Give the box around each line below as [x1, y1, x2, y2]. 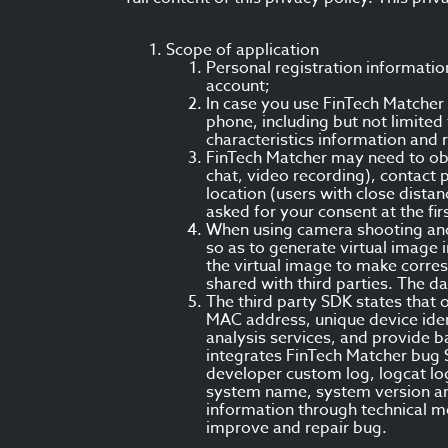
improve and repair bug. [206, 416, 387, 440]
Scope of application [166, 38, 319, 62]
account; [206, 74, 270, 98]
